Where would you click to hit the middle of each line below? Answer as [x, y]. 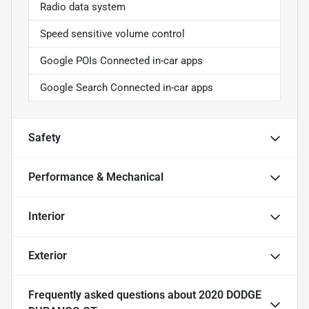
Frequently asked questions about [113, 295]
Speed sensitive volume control [112, 33]
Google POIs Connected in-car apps [121, 60]
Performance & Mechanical [96, 177]
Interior [47, 216]
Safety [44, 137]
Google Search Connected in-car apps [127, 87]
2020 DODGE [230, 295]
